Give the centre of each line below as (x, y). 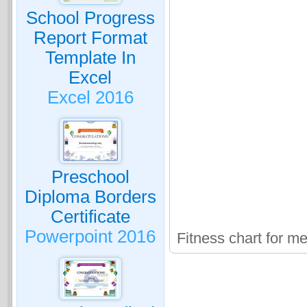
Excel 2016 (90, 97)
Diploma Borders (90, 196)
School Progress (90, 18)
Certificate (90, 216)
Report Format (90, 38)
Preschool (90, 176)
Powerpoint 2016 (90, 236)
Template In (90, 58)
